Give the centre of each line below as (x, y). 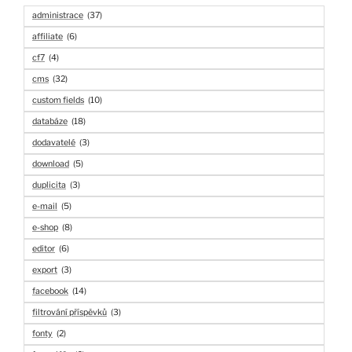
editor (44, 248)
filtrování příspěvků (70, 312)
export (45, 269)
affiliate (48, 36)
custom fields (58, 100)
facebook (50, 291)
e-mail (45, 206)
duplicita (49, 185)
